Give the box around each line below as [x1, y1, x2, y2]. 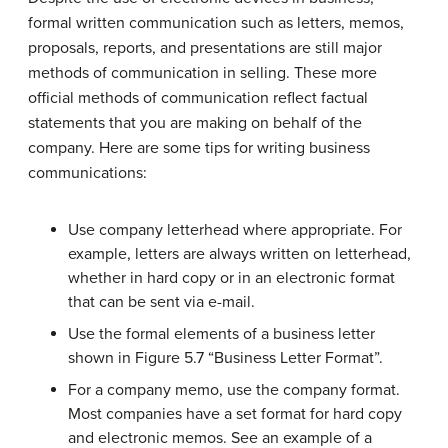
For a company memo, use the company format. [68, 380, 400, 400]
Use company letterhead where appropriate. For [68, 220, 402, 240]
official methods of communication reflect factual [28, 88, 368, 108]
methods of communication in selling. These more [28, 63, 377, 83]
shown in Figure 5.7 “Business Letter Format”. [68, 348, 383, 368]
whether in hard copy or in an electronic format [68, 268, 395, 288]
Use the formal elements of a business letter [68, 324, 375, 344]
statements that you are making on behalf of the [28, 113, 362, 133]
